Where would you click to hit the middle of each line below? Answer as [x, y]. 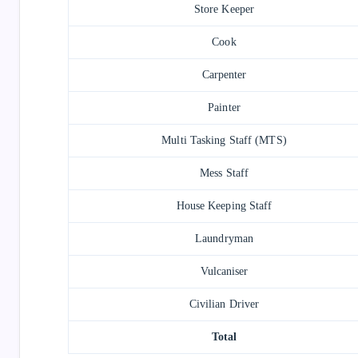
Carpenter [224, 74]
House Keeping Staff [224, 205]
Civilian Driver [224, 304]
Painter [224, 107]
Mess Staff [224, 173]
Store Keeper [224, 9]
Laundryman [224, 238]
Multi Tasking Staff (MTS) [224, 140]
